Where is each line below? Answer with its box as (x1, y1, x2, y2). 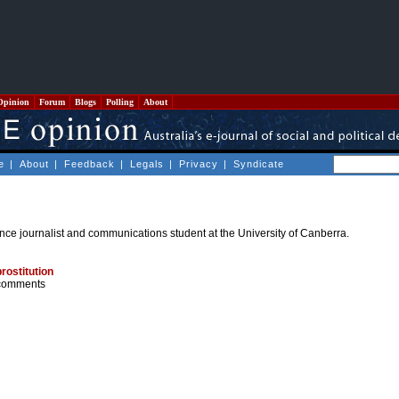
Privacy (179, 159, 218, 169)
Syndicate (233, 159, 284, 169)
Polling (103, 97, 136, 107)
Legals (130, 159, 164, 169)
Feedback (64, 159, 115, 169)
